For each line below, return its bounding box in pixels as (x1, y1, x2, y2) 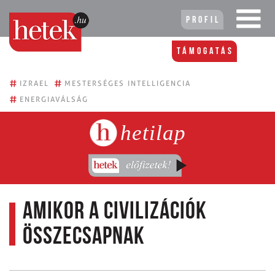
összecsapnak (23, 225, 145, 250)
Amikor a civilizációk (23, 199, 207, 225)
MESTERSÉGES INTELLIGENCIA (64, 79, 191, 88)
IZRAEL (20, 79, 49, 88)
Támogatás (177, 47, 234, 56)
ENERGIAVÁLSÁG (20, 95, 88, 104)
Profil (186, 15, 220, 25)
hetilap (120, 120, 186, 145)
